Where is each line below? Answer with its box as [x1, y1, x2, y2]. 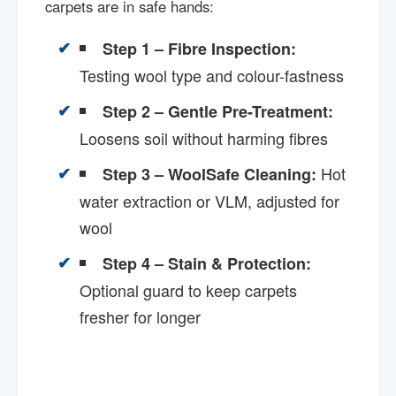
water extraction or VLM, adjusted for [80, 188, 340, 212]
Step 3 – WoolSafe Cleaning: [103, 162, 317, 186]
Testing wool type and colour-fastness [80, 63, 345, 87]
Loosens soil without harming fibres [80, 126, 329, 149]
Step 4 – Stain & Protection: [103, 251, 312, 275]
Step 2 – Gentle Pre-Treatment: [103, 99, 334, 123]
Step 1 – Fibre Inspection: [103, 36, 297, 60]
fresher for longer [80, 304, 202, 328]
